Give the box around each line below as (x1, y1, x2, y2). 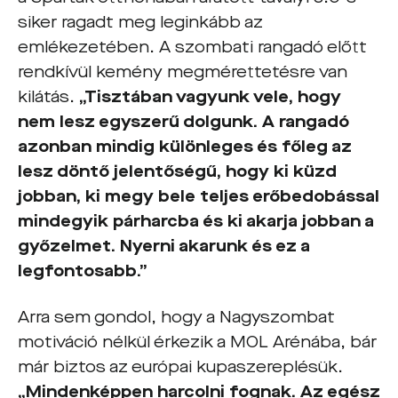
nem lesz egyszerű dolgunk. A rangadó (18, 111, 349, 132)
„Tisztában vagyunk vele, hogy (79, 86, 341, 107)
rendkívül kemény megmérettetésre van (18, 61, 347, 83)
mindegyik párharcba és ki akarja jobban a (18, 211, 374, 232)
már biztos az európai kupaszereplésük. (18, 356, 343, 378)
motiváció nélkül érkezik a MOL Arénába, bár (18, 331, 377, 353)
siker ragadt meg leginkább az (18, 12, 263, 33)
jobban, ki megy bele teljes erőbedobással (18, 186, 379, 207)
